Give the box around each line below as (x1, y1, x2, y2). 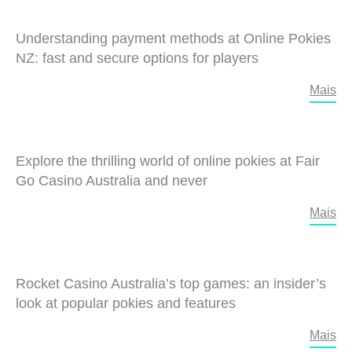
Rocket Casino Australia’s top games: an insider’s (16, 276, 326, 292)
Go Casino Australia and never (16, 173, 207, 189)
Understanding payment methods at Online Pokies (16, 31, 331, 47)
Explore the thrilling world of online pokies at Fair (16, 153, 320, 170)
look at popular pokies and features (16, 295, 236, 312)
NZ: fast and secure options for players (16, 50, 258, 67)
